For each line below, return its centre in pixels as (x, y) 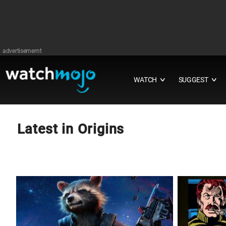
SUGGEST (193, 80)
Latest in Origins (71, 129)
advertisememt (22, 51)
